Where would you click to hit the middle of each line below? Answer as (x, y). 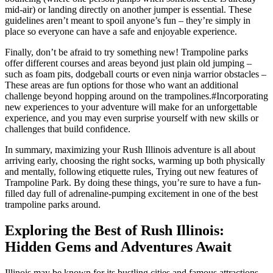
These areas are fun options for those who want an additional (122, 85)
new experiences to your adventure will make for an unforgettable (131, 107)
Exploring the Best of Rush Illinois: (115, 230)
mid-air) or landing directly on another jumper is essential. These (128, 9)
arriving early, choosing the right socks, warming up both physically (135, 160)
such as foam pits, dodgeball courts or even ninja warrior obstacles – (136, 74)
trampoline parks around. (53, 204)
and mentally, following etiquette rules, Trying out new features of (131, 171)
